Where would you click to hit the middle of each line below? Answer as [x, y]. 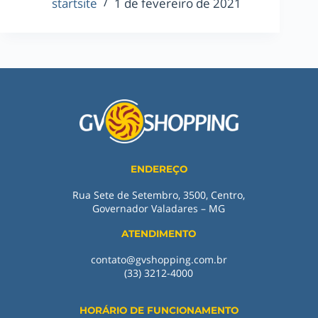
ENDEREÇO [159, 169]
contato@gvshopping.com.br [159, 260]
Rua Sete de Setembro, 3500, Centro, [159, 195]
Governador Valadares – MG [159, 209]
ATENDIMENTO [159, 234]
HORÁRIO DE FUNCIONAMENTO [159, 311]
